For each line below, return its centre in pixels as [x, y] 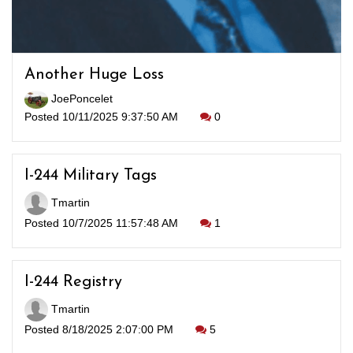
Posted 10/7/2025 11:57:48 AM [103, 223]
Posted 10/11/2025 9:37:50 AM [103, 116]
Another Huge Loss [94, 75]
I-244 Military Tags [91, 176]
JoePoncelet [80, 98]
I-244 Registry [73, 282]
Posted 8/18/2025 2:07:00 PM [100, 329]
